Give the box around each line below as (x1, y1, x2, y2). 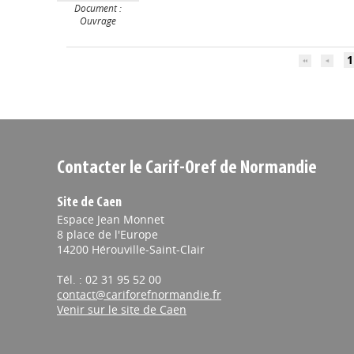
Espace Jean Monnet (57, 212, 164, 228)
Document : (73, 2, 122, 15)
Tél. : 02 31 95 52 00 (57, 272, 161, 288)
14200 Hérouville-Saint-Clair (57, 242, 205, 258)
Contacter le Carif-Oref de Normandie (57, 159, 317, 179)
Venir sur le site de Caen (57, 302, 186, 318)
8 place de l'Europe (57, 227, 158, 243)
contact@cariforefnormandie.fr (57, 287, 221, 303)
